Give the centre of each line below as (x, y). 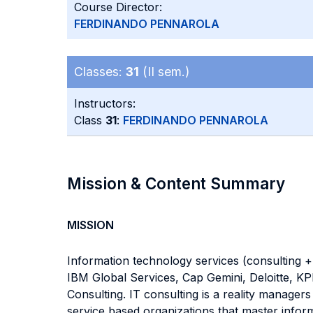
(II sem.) (164, 72)
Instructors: (105, 103)
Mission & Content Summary (176, 183)
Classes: (100, 72)
